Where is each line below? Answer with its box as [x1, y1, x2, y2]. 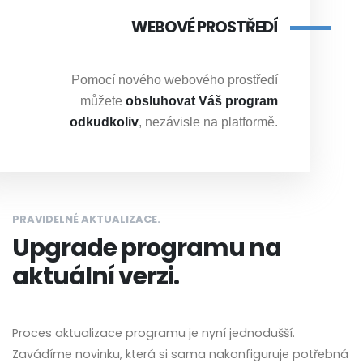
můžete [80, 93, 126, 108]
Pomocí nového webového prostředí [71, 72, 278, 87]
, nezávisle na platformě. [139, 114, 278, 129]
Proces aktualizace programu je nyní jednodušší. [12, 324, 295, 341]
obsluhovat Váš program [126, 93, 278, 108]
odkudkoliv [70, 114, 139, 129]
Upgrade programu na [12, 230, 281, 264]
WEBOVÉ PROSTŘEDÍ [130, 15, 278, 38]
